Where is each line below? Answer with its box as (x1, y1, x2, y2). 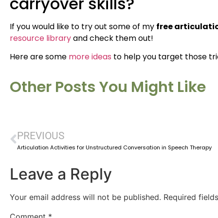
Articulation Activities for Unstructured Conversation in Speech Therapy (17, 143, 212, 151)
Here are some (10, 51, 69, 63)
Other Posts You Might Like (10, 76, 206, 97)
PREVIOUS (17, 129, 64, 142)
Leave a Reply (10, 164, 112, 183)
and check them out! (71, 32, 153, 44)
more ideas (69, 51, 111, 63)
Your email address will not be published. (10, 192, 161, 202)
